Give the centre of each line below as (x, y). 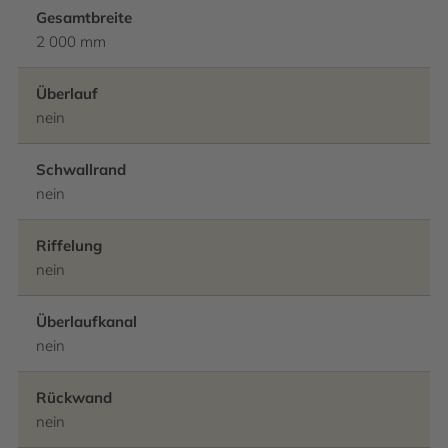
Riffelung (69, 245)
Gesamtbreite (84, 17)
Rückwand (74, 397)
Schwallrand (81, 169)
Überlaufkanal (86, 321)
